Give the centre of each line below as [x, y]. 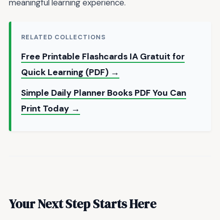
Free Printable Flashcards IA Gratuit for [103, 57]
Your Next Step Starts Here [82, 204]
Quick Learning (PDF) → [70, 72]
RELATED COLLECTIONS [64, 37]
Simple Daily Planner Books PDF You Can [104, 93]
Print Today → [51, 109]
